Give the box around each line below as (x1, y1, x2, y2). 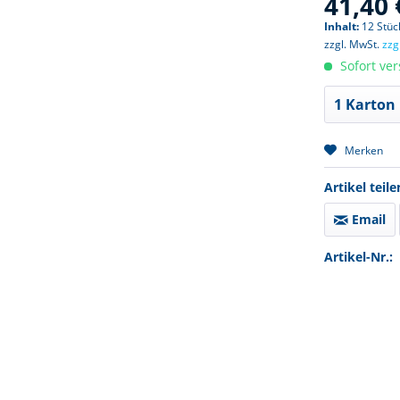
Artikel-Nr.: (324, 247, 394, 265)
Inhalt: (324, 18, 362, 34)
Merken (345, 142, 384, 158)
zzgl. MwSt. (324, 36, 383, 52)
